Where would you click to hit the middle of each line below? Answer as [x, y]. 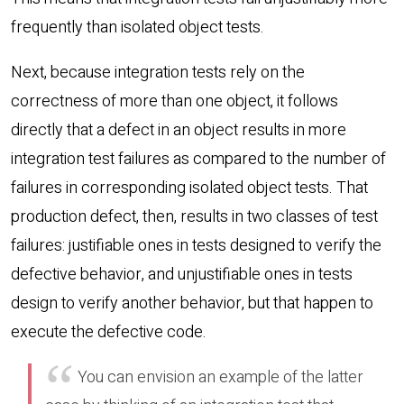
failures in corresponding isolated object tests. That [189, 188]
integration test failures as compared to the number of [198, 160]
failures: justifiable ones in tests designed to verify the [196, 246]
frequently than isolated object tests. [138, 28]
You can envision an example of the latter [218, 378]
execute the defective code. [109, 333]
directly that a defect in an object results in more [179, 131]
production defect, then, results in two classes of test [194, 217]
